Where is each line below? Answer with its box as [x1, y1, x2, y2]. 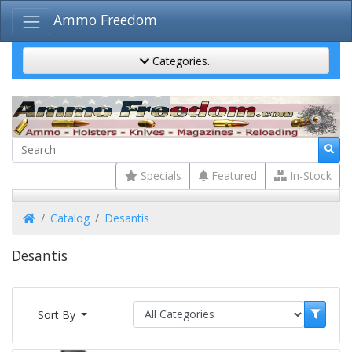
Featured [207, 168, 257, 184]
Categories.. [149, 53, 212, 68]
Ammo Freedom [53, 10, 158, 30]
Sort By [37, 307, 79, 322]
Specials [137, 168, 181, 184]
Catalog [50, 211, 90, 225]
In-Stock [286, 168, 332, 184]
